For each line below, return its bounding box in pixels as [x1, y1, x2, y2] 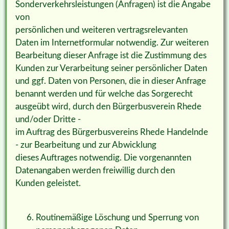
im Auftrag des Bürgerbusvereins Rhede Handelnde [15, 128, 208, 137]
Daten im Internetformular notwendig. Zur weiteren [15, 38, 209, 48]
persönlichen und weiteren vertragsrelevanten [15, 26, 188, 35]
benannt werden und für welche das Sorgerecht [15, 89, 193, 99]
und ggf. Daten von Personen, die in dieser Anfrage [15, 77, 206, 86]
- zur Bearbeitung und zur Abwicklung [15, 141, 156, 150]
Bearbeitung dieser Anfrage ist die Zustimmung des [15, 51, 207, 60]
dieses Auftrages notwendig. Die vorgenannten [15, 153, 191, 163]
